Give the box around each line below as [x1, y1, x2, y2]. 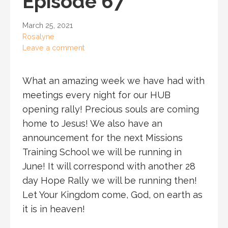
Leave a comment [22, 43, 84, 52]
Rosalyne [22, 32, 54, 41]
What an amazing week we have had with [22, 75, 205, 86]
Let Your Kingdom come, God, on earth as [22, 189, 203, 200]
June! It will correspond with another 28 [22, 160, 195, 172]
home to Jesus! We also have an [22, 118, 162, 129]
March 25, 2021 [22, 20, 73, 30]
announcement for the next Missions [22, 132, 183, 143]
